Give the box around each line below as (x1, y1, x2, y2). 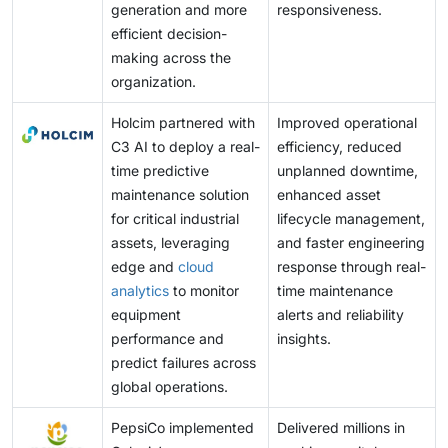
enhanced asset (277, 186, 381, 204)
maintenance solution (111, 186, 249, 204)
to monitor (169, 282, 239, 300)
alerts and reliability (277, 306, 404, 324)
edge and (111, 258, 178, 276)
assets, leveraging (111, 234, 230, 252)
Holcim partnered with (111, 114, 255, 132)
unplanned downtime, (277, 162, 418, 180)
